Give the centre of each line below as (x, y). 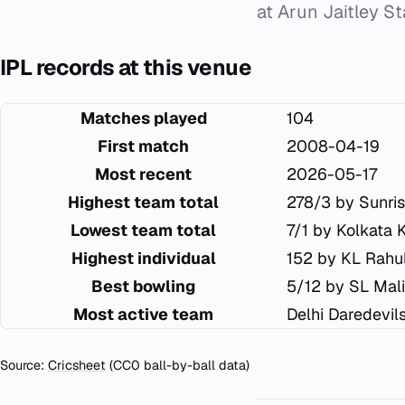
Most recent (143, 174)
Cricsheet (77, 365)
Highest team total (143, 202)
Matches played (143, 118)
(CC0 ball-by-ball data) (178, 365)
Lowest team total (143, 230)
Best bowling (143, 286)
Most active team (143, 314)
